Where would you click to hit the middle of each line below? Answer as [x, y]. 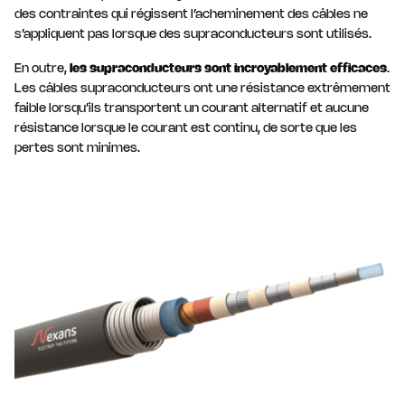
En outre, [42, 69]
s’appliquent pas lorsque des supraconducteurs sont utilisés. [193, 35]
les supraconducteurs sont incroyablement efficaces [228, 69]
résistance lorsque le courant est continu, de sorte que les [186, 129]
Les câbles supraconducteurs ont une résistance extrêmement [202, 89]
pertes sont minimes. [77, 149]
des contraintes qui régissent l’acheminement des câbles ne [191, 15]
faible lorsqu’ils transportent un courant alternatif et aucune [192, 109]
